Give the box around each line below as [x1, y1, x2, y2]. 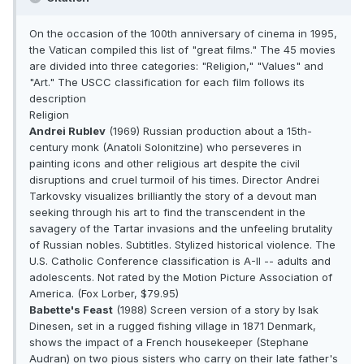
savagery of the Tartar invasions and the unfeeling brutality [29, 222, 332, 236]
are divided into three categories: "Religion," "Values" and [29, 59, 323, 73]
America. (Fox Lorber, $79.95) [29, 287, 179, 301]
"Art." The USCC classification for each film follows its [29, 76, 305, 89]
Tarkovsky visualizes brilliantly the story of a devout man [29, 189, 317, 203]
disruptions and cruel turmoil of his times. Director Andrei [29, 173, 319, 187]
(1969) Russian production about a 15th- [106, 124, 312, 138]
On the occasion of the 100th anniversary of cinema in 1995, [29, 27, 337, 41]
